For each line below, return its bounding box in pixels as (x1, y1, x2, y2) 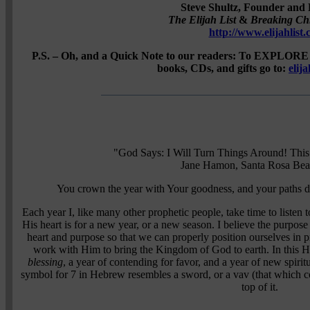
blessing (27, 255, 63, 268)
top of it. (241, 280, 278, 293)
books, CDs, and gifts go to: (157, 62, 289, 74)
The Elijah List (168, 13, 236, 26)
